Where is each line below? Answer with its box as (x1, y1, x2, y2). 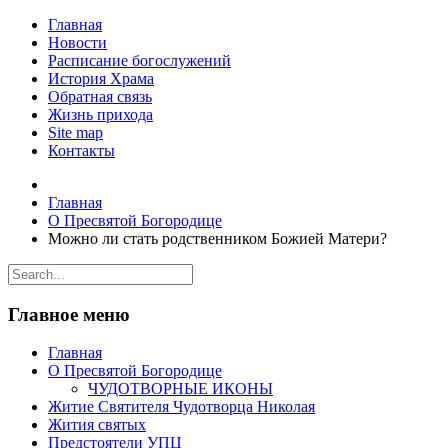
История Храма (48, 70, 154, 87)
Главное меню (8, 303, 130, 325)
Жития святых (48, 416, 146, 434)
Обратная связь (48, 88, 152, 105)
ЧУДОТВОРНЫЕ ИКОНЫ (88, 380, 273, 398)
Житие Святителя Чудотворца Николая (48, 398, 315, 416)
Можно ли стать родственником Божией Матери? (48, 230, 387, 247)
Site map (48, 124, 103, 141)
